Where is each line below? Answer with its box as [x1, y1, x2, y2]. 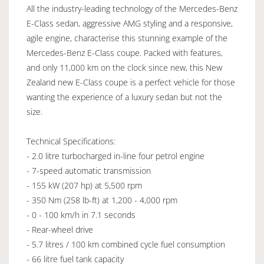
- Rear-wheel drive [27, 223, 93, 235]
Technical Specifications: [27, 135, 115, 147]
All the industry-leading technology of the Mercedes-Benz [27, 2, 237, 14]
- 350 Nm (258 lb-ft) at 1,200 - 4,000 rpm [27, 194, 177, 206]
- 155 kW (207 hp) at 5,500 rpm [27, 179, 142, 191]
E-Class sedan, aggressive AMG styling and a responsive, [27, 17, 233, 29]
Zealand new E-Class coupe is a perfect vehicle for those [27, 76, 235, 88]
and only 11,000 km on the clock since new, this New [27, 61, 222, 73]
